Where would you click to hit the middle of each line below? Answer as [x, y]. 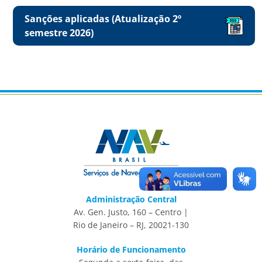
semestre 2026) [59, 33]
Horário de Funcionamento [131, 250]
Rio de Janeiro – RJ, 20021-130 [131, 225]
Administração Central [131, 199]
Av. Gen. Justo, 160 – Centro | [131, 212]
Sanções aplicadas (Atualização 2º [103, 19]
